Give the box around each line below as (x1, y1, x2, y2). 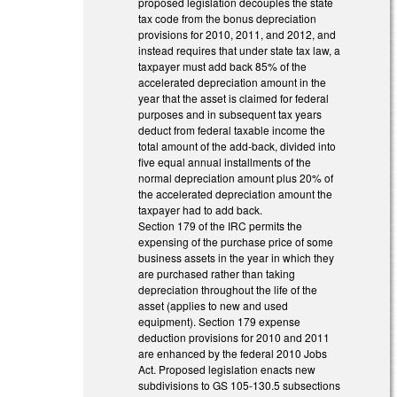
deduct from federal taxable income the (138, 121, 326, 137)
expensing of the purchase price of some (138, 233, 334, 249)
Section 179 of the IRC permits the (138, 217, 303, 233)
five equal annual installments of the (138, 153, 312, 169)
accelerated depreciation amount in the (138, 74, 327, 90)
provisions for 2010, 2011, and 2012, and (138, 26, 337, 42)
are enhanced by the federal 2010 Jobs (138, 345, 328, 361)
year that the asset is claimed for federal (138, 90, 330, 105)
